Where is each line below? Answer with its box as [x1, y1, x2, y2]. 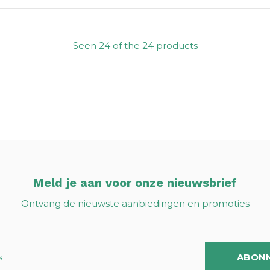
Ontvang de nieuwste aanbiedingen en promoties [20, 197, 250, 209]
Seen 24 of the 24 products [72, 39, 198, 51]
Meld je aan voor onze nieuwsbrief [33, 175, 237, 190]
